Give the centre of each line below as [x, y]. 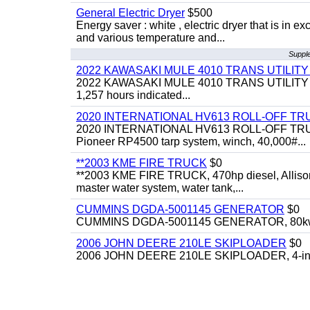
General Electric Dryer [130, 13]
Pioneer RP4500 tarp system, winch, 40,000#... [191, 142]
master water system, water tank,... [160, 188]
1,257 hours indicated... [133, 95]
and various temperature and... [151, 38]
